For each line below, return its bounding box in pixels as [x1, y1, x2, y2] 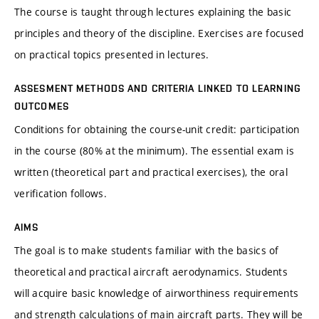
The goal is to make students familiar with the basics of [14, 244, 279, 258]
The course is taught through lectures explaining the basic [14, 5, 292, 19]
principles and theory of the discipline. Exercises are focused [14, 26, 304, 41]
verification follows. [14, 187, 107, 201]
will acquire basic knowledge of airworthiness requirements [14, 286, 299, 300]
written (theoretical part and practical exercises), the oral [14, 165, 288, 179]
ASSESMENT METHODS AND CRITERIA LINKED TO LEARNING [14, 83, 301, 95]
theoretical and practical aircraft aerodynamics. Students [14, 265, 288, 279]
